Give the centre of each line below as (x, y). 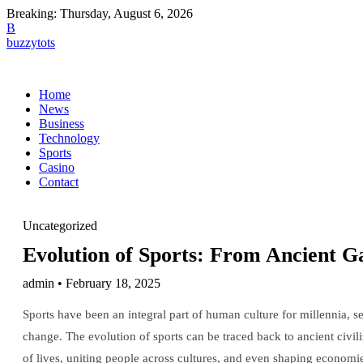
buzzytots (31, 43)
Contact (59, 182)
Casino (57, 167)
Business (62, 124)
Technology (69, 138)
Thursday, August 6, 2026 (126, 13)
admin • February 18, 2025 (92, 283)
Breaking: (32, 13)
